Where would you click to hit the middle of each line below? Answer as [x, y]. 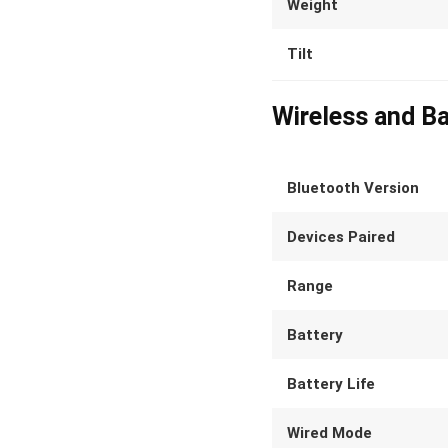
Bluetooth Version [353, 188]
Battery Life [331, 384]
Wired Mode [329, 433]
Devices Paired [341, 237]
